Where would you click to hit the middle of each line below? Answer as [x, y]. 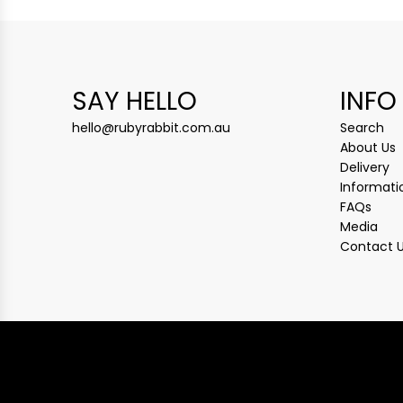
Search [362, 127]
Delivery [365, 167]
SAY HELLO [134, 101]
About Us [368, 147]
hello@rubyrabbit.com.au [151, 127]
